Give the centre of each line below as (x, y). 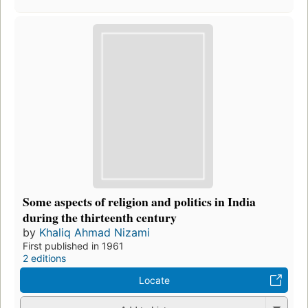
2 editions (44, 258)
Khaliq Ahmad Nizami (95, 233)
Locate (154, 280)
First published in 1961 (73, 246)
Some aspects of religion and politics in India (139, 202)
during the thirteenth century (100, 218)
